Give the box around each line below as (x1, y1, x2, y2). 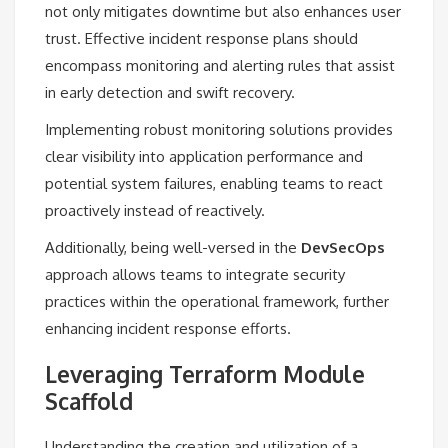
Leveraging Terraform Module (45, 359, 365, 388)
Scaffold (45, 386, 133, 415)
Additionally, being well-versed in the (45, 237, 301, 257)
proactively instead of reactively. (45, 200, 265, 220)
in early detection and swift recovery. (45, 82, 295, 102)
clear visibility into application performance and (45, 146, 363, 166)
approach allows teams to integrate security (45, 264, 345, 284)
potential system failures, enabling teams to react (45, 173, 383, 193)
